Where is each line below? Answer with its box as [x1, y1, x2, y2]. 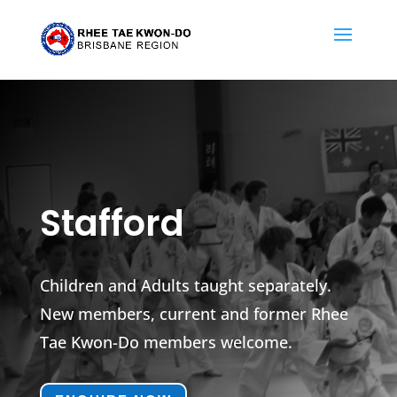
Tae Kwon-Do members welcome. [39, 331, 301, 353]
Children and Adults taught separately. [39, 275, 331, 296]
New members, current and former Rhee [39, 303, 348, 324]
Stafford [39, 198, 184, 248]
